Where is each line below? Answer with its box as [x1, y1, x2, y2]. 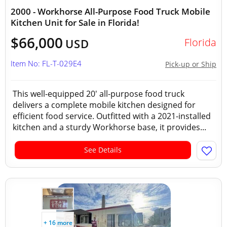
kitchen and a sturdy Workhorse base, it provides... [13, 122, 206, 133]
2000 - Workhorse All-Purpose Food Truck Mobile [11, 6, 210, 17]
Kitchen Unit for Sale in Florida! [11, 17, 139, 28]
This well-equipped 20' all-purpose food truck [13, 88, 184, 99]
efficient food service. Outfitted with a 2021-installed [13, 110, 211, 122]
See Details [84, 145, 122, 155]
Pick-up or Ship [165, 59, 216, 69]
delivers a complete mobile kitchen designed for [13, 99, 196, 110]
